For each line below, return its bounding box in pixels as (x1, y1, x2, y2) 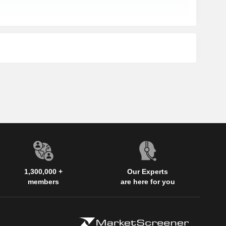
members (28, 178, 60, 186)
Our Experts (127, 167, 168, 176)
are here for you (120, 178, 175, 186)
